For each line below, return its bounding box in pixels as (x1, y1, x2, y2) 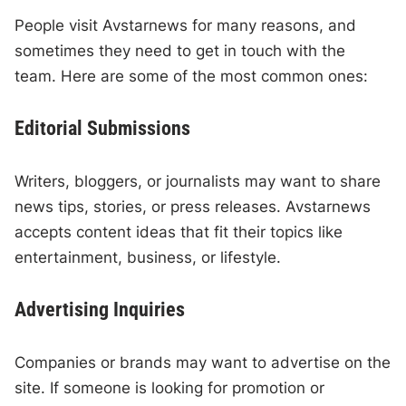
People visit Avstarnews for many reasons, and (14, 16, 357, 35)
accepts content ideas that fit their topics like (14, 223, 343, 242)
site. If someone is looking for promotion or (14, 379, 325, 398)
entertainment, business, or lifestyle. (14, 248, 282, 267)
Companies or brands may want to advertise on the (14, 353, 391, 372)
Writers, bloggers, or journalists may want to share (14, 172, 382, 191)
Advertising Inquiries (14, 298, 186, 322)
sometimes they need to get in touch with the (14, 42, 346, 61)
